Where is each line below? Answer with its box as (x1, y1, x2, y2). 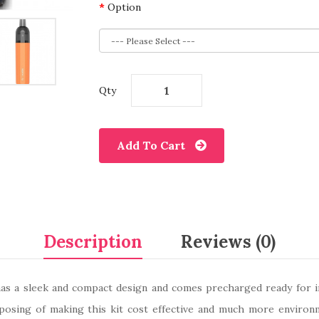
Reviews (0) (181, 231, 276, 253)
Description (43, 231, 142, 253)
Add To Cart (117, 138, 185, 152)
